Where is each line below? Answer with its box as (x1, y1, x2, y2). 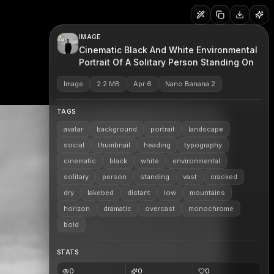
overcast (145, 204, 175, 213)
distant (127, 188, 150, 197)
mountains (190, 188, 225, 197)
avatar (64, 125, 83, 133)
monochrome (188, 204, 234, 213)
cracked (210, 172, 237, 181)
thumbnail (98, 141, 130, 149)
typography (184, 141, 222, 149)
